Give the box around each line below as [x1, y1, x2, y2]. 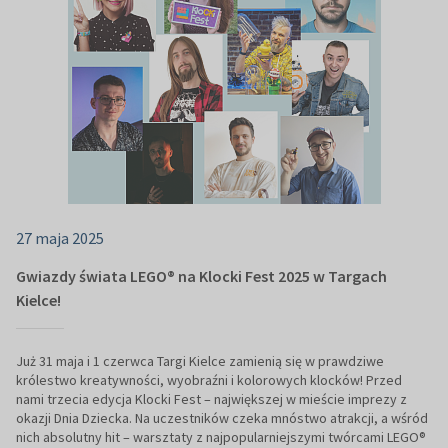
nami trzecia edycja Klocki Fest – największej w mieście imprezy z [16, 390, 407, 409]
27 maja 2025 [16, 228, 104, 249]
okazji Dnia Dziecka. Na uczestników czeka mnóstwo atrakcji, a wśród [16, 409, 428, 428]
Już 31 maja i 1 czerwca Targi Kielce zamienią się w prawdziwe [16, 352, 384, 371]
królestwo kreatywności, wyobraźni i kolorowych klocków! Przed [16, 371, 402, 390]
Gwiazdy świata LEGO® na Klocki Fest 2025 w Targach [16, 266, 387, 287]
